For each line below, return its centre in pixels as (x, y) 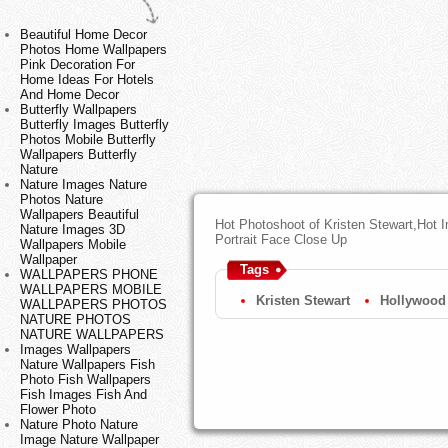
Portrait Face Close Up (280, 240)
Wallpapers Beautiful (79, 215)
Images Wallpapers (75, 350)
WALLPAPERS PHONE (89, 275)
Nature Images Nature (83, 185)
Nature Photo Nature (79, 425)
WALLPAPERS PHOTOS (93, 305)
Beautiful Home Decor (83, 35)
